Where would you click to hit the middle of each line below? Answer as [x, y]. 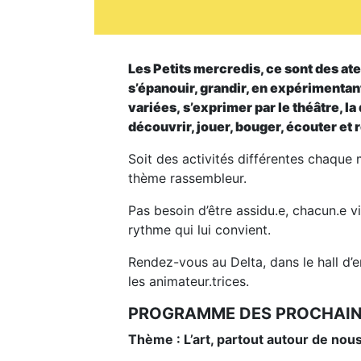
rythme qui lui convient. [199, 230]
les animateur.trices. [189, 281]
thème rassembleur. [187, 178]
